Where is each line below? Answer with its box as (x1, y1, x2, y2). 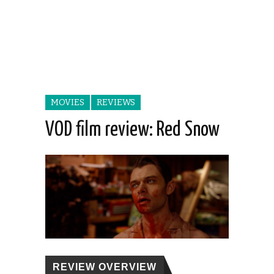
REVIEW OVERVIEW (53, 261, 157, 272)
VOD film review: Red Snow (45, 120, 220, 141)
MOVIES (51, 97, 84, 108)
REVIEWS (97, 97, 135, 108)
